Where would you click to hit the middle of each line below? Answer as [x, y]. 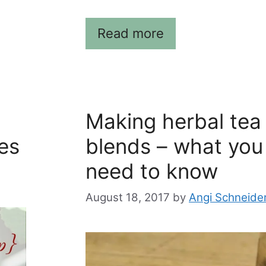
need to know [152, 171]
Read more [131, 34]
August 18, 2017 [128, 197]
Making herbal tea [173, 121]
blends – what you [174, 146]
